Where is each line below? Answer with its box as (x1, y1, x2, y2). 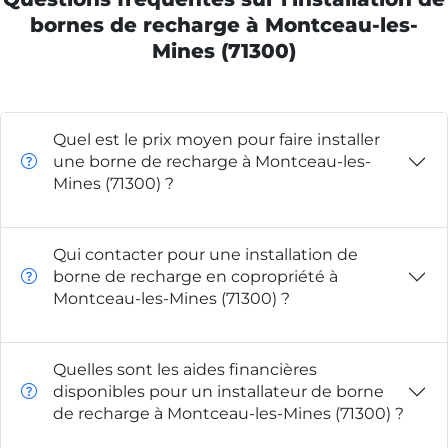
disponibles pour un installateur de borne (53, 382, 384, 402)
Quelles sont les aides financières (53, 360, 317, 380)
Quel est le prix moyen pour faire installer (53, 130, 380, 150)
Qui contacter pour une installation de (53, 245, 358, 265)
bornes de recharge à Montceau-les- (30, 13, 418, 38)
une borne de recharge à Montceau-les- (53, 152, 371, 172)
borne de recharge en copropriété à (53, 267, 338, 287)
